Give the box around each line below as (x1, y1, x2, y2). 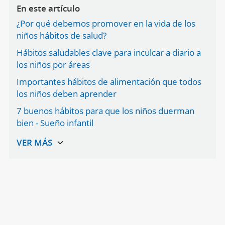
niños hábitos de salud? (16, 30, 106, 41)
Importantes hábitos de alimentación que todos (16, 76, 201, 87)
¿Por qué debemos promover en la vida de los (16, 18, 195, 29)
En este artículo (16, 3, 80, 14)
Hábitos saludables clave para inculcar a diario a (16, 47, 201, 58)
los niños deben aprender (16, 88, 117, 99)
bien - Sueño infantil (16, 117, 93, 129)
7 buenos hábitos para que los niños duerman (16, 105, 194, 117)
